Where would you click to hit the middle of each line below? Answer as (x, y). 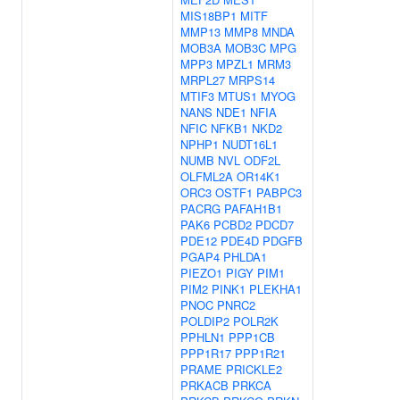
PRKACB (204, 385)
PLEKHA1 (275, 289)
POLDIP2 (205, 321)
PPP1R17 (206, 353)
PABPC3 (279, 192)
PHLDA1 (245, 257)
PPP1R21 (260, 353)
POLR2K (256, 321)
